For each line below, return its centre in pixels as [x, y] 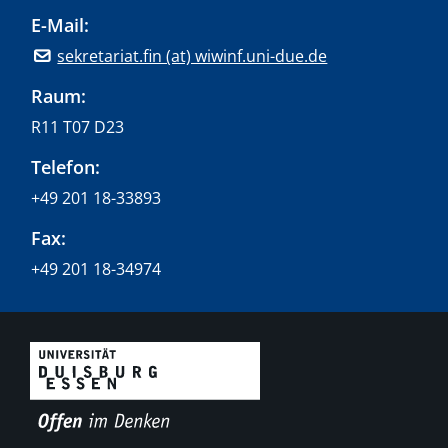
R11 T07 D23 [77, 127]
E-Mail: [60, 25]
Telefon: [65, 167]
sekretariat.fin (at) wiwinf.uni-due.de [192, 56]
